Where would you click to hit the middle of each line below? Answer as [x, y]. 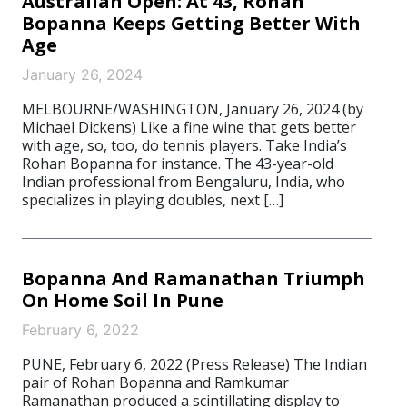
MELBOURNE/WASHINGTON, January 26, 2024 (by [193, 109]
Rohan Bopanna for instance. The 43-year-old [178, 164]
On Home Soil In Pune [123, 300]
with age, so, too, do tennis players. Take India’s [184, 145]
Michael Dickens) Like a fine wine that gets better [189, 127]
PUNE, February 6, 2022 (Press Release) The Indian [194, 364]
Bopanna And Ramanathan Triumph [194, 278]
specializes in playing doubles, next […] [153, 200]
